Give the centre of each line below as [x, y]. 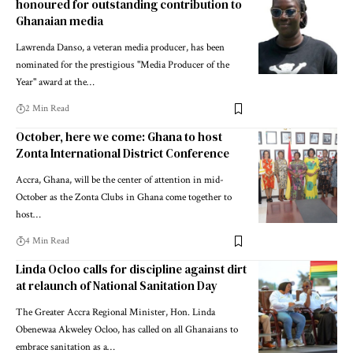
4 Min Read [47, 241]
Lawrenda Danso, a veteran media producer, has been [120, 48]
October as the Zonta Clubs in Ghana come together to [124, 198]
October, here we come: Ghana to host [119, 137]
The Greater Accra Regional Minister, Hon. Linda [115, 313]
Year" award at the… [55, 83]
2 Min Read [47, 109]
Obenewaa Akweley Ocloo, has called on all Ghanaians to [127, 330]
